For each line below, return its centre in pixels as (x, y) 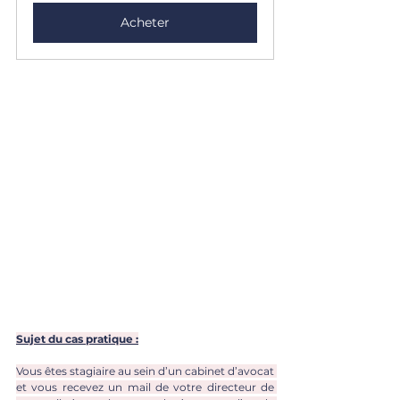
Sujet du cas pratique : (77, 338)
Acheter (145, 22)
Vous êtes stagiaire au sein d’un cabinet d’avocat (145, 371)
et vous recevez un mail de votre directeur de (145, 387)
